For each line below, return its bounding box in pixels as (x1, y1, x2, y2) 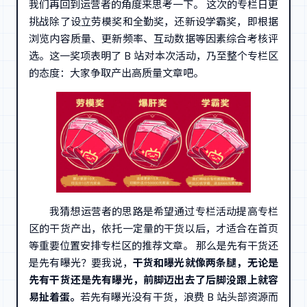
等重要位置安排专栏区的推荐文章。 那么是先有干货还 (29, 239, 278, 253)
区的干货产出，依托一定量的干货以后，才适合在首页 (29, 222, 278, 236)
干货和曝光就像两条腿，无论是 (132, 256, 279, 270)
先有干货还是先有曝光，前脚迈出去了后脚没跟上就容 (29, 273, 278, 287)
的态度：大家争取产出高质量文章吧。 (29, 66, 204, 79)
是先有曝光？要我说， (29, 256, 133, 270)
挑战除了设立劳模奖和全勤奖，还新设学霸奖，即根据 (29, 14, 278, 28)
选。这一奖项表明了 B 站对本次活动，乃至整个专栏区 (29, 49, 278, 62)
